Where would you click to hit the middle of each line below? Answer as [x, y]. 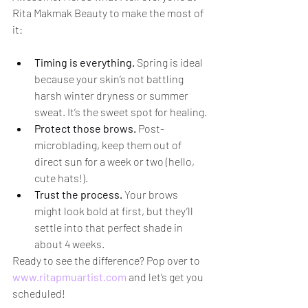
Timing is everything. [85, 63]
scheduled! [39, 294]
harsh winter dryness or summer [112, 96]
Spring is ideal [170, 63]
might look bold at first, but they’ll [115, 211]
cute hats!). [61, 178]
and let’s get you [166, 277]
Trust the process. [78, 195]
